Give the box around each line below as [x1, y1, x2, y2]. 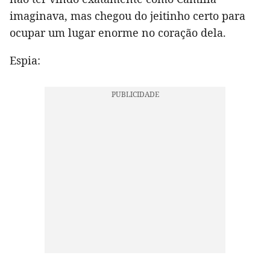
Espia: [10, 52, 40, 67]
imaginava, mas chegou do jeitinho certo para [10, 8, 245, 23]
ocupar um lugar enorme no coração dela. [10, 25, 226, 40]
